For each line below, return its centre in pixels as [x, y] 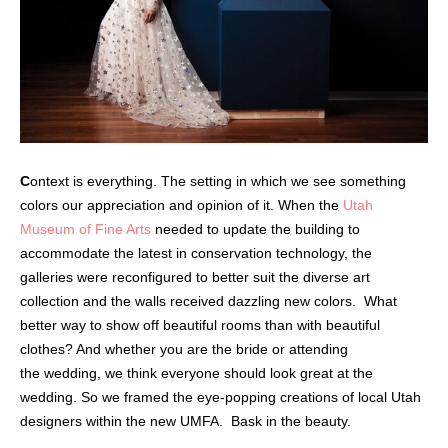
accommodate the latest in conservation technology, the [196, 252]
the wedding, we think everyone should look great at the [196, 372]
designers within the [83, 420]
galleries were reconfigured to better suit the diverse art [195, 276]
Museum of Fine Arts [85, 228]
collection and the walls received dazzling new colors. [188, 300]
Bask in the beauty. [291, 420]
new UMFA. [186, 420]
